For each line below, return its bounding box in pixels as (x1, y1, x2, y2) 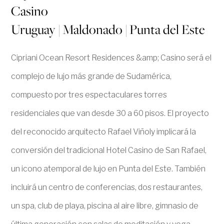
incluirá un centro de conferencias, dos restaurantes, (11, 182, 203, 192)
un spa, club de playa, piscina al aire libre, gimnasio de (11, 201, 199, 210)
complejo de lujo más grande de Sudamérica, (11, 71, 172, 81)
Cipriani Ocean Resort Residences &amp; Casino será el (11, 53, 212, 62)
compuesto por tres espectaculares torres (11, 90, 167, 99)
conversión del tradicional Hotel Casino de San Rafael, (11, 145, 207, 155)
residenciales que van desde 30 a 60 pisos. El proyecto (11, 108, 209, 118)
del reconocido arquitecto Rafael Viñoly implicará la (11, 127, 196, 136)
